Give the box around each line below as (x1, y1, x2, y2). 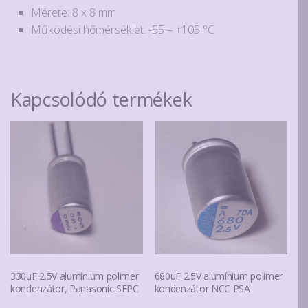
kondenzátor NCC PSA (154, 281, 250, 295)
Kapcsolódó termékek (10, 87, 192, 113)
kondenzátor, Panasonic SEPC (10, 281, 139, 295)
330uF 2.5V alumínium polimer (10, 269, 139, 283)
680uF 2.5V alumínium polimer (154, 269, 283, 283)
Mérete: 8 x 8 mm (31, 4, 116, 20)
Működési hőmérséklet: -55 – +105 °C (31, 21, 214, 37)
